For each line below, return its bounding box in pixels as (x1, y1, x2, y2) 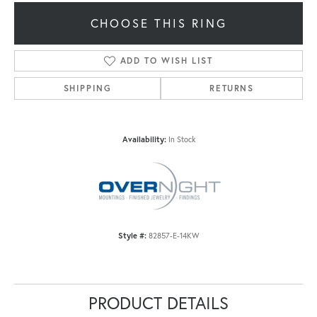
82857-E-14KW (148, 229, 200, 241)
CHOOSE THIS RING (90, 15, 227, 31)
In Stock (168, 133, 195, 144)
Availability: (122, 133, 166, 144)
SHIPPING (63, 82, 112, 93)
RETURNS (209, 82, 254, 93)
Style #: (117, 229, 146, 241)
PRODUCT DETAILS (88, 291, 229, 314)
